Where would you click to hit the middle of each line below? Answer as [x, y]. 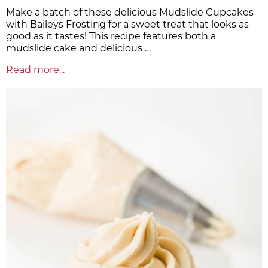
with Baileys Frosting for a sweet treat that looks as [127, 25]
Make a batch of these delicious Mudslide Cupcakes [130, 13]
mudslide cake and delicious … [78, 48]
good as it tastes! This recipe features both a [111, 36]
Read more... [35, 70]
